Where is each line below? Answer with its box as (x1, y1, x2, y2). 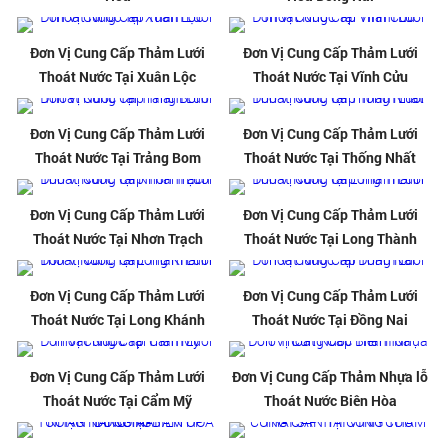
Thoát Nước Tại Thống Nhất (244, 148, 417, 168)
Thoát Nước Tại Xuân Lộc (39, 67, 197, 87)
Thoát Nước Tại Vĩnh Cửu (252, 67, 408, 87)
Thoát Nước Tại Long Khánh (30, 310, 205, 330)
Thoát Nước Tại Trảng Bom (34, 148, 201, 168)
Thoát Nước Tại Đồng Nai (252, 310, 409, 330)
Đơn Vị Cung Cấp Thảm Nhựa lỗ (232, 367, 429, 387)
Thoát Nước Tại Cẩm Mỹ (43, 391, 193, 411)
